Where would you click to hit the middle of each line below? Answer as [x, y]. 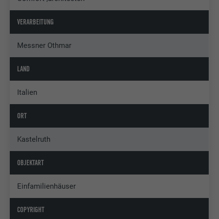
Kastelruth [34, 140]
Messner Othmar [44, 46]
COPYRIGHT [31, 210]
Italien [27, 93]
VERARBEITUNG [36, 22]
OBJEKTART [31, 163]
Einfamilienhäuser [47, 186]
